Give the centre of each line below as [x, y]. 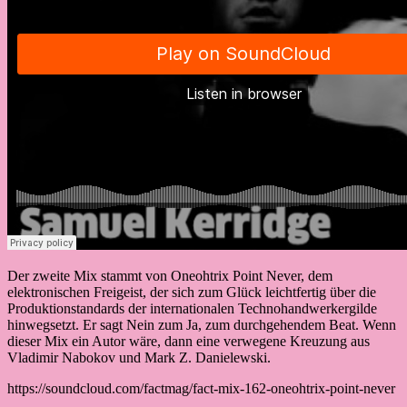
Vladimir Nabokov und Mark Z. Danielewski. [139, 357]
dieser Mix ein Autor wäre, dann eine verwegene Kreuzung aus [189, 341]
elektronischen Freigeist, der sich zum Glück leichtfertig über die [192, 292]
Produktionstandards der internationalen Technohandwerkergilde [192, 308]
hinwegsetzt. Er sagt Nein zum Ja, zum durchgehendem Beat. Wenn [202, 324]
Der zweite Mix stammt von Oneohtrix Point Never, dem [170, 275]
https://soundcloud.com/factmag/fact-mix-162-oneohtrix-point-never [201, 388]
